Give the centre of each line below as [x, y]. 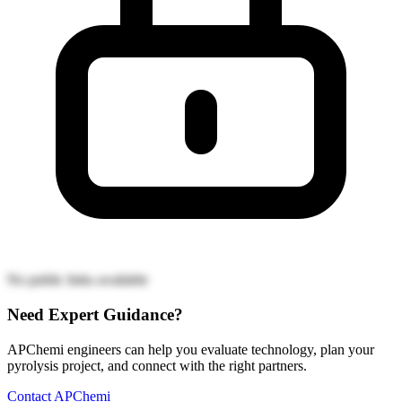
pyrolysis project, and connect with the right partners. [157, 365]
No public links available [78, 280]
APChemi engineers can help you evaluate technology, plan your [191, 349]
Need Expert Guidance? [95, 314]
